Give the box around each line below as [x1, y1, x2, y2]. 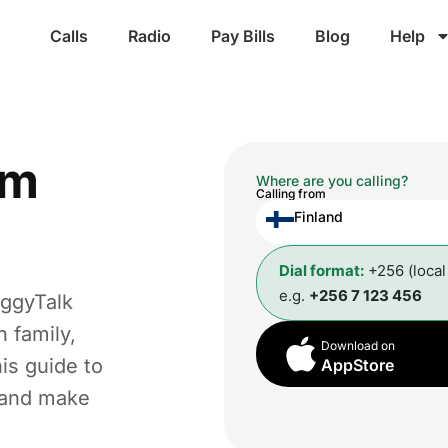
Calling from [256, 186, 326, 201]
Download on [321, 337, 395, 353]
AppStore [321, 354, 394, 375]
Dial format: [279, 260, 364, 280]
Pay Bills [211, 26, 275, 46]
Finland [294, 208, 343, 225]
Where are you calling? [256, 172, 408, 189]
